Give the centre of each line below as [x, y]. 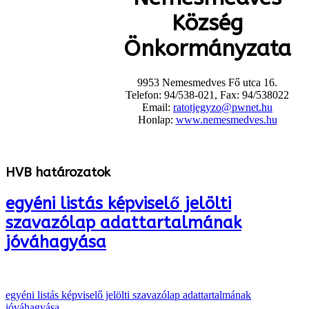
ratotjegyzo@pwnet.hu [223, 107]
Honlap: [157, 119]
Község [207, 23]
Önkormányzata [207, 49]
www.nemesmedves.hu [226, 119]
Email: [158, 107]
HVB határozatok [58, 172]
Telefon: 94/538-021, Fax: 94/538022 [207, 94]
